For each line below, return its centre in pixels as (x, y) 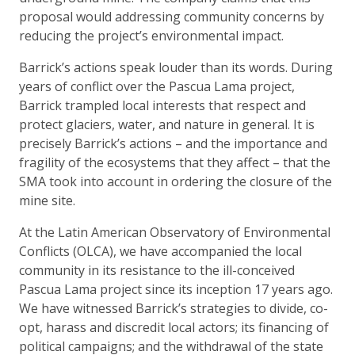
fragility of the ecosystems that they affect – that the (175, 162)
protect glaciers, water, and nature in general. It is (167, 124)
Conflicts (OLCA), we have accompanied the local (160, 251)
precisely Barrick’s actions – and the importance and (173, 143)
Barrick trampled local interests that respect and (162, 105)
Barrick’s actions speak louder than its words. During (176, 67)
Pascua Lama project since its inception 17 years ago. (176, 289)
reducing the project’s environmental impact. (151, 35)
